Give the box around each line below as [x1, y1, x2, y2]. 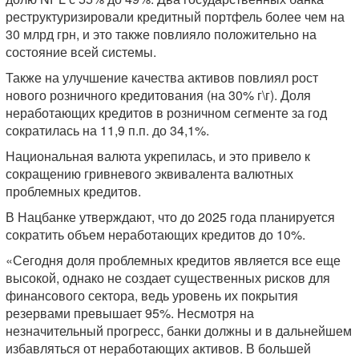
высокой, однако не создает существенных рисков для [6, 268, 330, 287]
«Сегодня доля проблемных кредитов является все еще [6, 250, 341, 269]
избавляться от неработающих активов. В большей [6, 338, 311, 357]
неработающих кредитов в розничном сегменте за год [6, 103, 327, 122]
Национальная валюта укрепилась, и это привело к [6, 146, 310, 165]
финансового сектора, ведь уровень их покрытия [6, 285, 298, 305]
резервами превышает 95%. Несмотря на [6, 303, 254, 322]
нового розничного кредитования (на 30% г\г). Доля [6, 85, 311, 104]
